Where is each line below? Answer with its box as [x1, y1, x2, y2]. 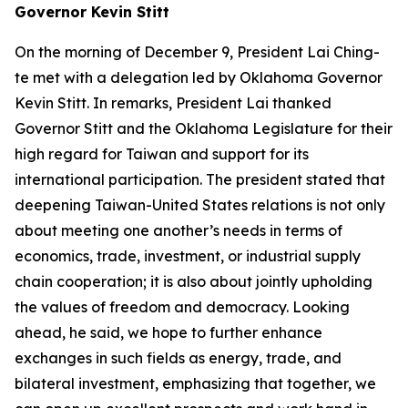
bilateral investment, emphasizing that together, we [15, 374, 376, 393]
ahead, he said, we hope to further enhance [15, 323, 322, 342]
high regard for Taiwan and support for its [15, 145, 309, 163]
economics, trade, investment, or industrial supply [15, 247, 361, 265]
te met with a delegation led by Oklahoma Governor [15, 68, 382, 87]
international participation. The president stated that [15, 170, 385, 189]
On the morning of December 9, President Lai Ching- [15, 43, 380, 61]
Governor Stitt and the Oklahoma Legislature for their [15, 119, 393, 138]
